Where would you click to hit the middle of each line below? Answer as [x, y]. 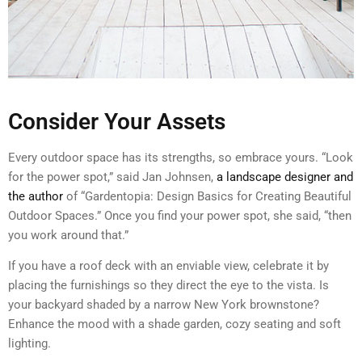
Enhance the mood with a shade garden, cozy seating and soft [175, 324]
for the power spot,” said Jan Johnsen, [112, 177]
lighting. [31, 344]
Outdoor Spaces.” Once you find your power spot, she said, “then [180, 216]
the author [36, 197]
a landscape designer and [285, 177]
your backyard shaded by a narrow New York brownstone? [164, 305]
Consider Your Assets [117, 122]
